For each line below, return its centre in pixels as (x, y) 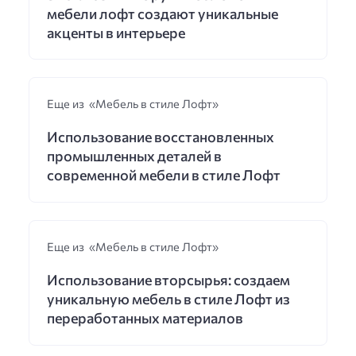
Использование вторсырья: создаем (168, 280)
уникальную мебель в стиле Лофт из (168, 299)
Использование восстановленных (160, 137)
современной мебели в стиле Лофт (163, 175)
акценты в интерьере (116, 32)
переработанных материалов (145, 318)
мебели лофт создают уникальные (162, 13)
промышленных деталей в (134, 156)
